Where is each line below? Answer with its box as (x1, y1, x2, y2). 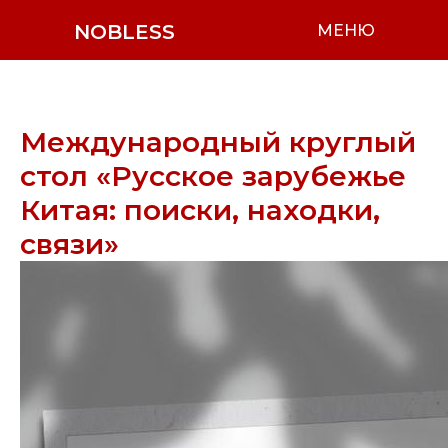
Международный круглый (20, 125, 416, 159)
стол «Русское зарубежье (20, 159, 406, 193)
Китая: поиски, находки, (20, 193, 380, 227)
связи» (20, 227, 119, 261)
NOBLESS (74, 20, 175, 44)
